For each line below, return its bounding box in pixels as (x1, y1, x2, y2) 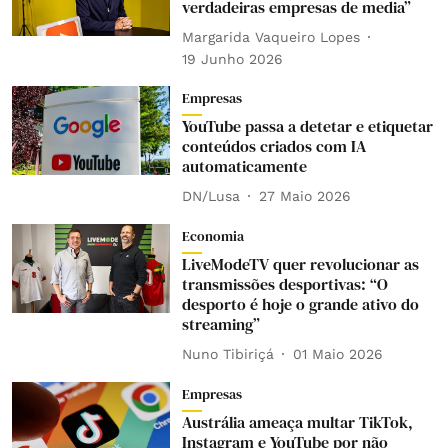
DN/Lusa (181, 187, 240, 204)
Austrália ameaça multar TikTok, (181, 411, 413, 433)
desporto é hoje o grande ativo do (181, 293, 419, 315)
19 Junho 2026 (181, 51, 283, 67)
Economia (181, 226, 244, 246)
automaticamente (181, 155, 307, 177)
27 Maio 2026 (258, 187, 351, 204)
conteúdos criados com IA (181, 135, 366, 157)
